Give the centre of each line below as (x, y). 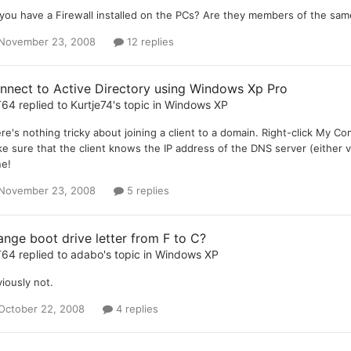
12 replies (148, 42)
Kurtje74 (91, 105)
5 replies (146, 191)
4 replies (135, 308)
